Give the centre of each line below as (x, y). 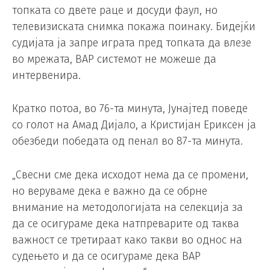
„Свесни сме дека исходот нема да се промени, (130, 175)
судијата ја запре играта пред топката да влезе (132, 42)
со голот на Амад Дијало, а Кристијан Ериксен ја (134, 125)
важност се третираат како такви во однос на (127, 240)
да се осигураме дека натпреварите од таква (126, 224)
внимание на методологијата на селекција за (127, 208)
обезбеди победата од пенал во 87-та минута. (127, 141)
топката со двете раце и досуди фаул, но (115, 10)
